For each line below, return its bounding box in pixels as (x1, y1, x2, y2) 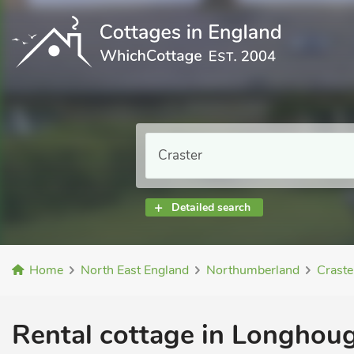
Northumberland (206, 262, 299, 279)
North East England (81, 262, 189, 279)
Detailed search (171, 200, 250, 215)
